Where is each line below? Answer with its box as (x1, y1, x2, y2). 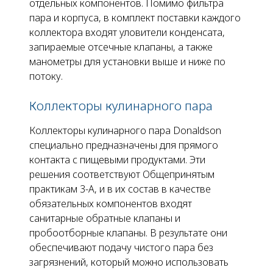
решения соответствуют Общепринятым (29, 168, 214, 181)
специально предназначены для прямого (29, 138, 218, 152)
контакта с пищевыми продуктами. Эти (29, 153, 205, 166)
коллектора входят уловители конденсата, (29, 26, 225, 39)
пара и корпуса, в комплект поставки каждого (29, 11, 241, 24)
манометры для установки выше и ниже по (29, 55, 225, 68)
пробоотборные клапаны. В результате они (29, 226, 227, 239)
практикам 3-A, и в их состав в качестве (29, 182, 211, 196)
